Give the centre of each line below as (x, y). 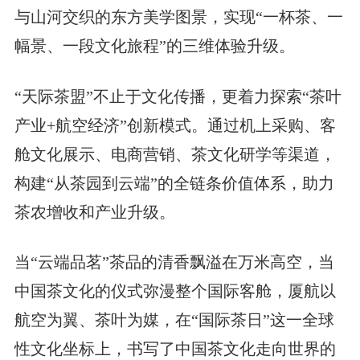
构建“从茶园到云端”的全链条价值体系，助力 (174, 183)
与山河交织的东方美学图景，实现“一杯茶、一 (178, 16)
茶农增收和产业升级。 (94, 212)
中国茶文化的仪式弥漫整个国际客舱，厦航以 (175, 291)
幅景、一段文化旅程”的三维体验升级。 (154, 45)
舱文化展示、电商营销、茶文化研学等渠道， (175, 154)
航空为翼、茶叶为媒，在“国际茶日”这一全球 (174, 320)
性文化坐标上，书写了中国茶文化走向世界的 (175, 349)
